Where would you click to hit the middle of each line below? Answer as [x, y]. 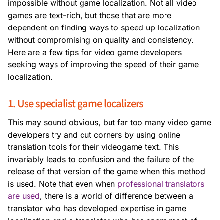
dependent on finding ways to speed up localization [104, 28]
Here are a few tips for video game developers [95, 52]
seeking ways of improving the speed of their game [103, 65]
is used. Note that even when [63, 184]
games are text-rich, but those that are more [90, 15]
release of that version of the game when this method [107, 172]
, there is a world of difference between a [116, 196]
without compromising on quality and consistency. [101, 40]
